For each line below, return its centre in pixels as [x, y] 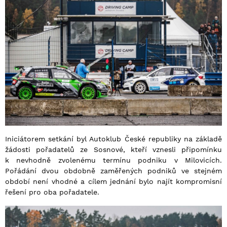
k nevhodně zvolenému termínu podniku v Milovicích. [113, 160]
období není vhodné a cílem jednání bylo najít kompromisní [113, 182]
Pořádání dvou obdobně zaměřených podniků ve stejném [113, 171]
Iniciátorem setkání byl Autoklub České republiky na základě [113, 139]
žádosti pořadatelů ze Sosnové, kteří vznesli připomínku [113, 150]
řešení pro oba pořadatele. [52, 192]
